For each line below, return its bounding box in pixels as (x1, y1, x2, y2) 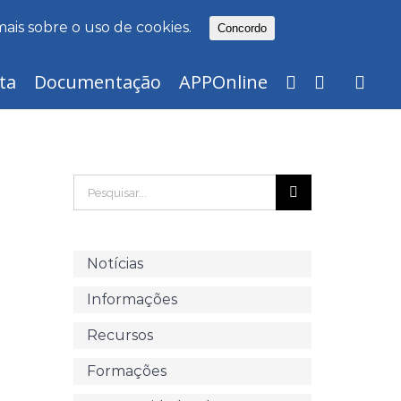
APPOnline (179, 70, 268, 94)
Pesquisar (72, 179, 136, 197)
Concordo (218, 21, 267, 35)
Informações (86, 291, 177, 309)
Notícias (86, 255, 143, 273)
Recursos (86, 327, 153, 345)
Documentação (34, 70, 161, 94)
